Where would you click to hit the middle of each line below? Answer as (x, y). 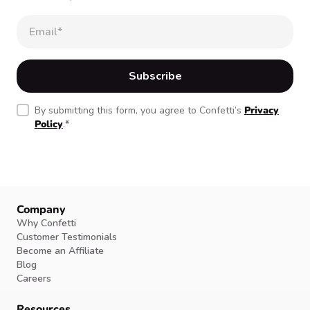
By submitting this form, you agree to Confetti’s (139, 111)
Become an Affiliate (60, 251)
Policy (48, 125)
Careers (34, 279)
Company (41, 210)
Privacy (261, 111)
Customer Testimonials (67, 237)
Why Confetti (46, 224)
